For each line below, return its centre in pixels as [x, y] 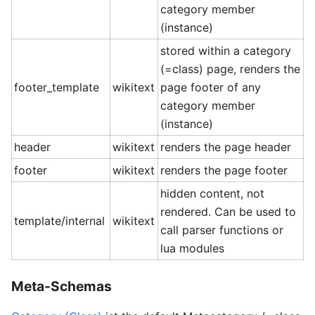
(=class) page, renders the [231, 69]
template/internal [60, 220]
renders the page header [226, 147]
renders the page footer [224, 170]
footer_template [57, 87]
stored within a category [226, 50]
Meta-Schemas [62, 287]
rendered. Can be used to [229, 211]
